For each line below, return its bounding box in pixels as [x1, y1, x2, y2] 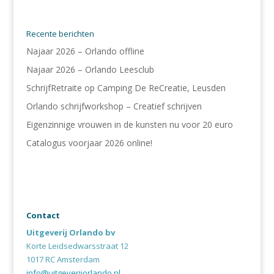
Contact [26, 210, 60, 221]
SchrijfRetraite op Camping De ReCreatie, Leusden [26, 81, 226, 94]
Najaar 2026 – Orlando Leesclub [26, 63, 154, 75]
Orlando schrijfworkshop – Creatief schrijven [26, 100, 202, 112]
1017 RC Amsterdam [26, 254, 100, 265]
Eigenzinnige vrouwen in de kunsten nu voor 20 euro [26, 118, 233, 130]
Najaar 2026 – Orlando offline [26, 45, 144, 57]
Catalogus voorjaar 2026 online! [26, 136, 152, 149]
